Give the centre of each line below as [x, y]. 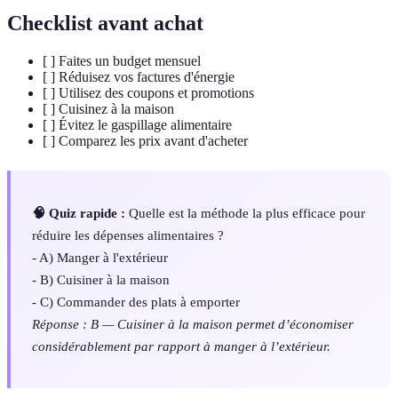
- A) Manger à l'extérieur [100, 257]
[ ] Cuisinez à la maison [108, 108]
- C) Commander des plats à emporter [136, 301]
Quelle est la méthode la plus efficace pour [245, 212]
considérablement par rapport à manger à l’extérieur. [181, 346]
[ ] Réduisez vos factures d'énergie [139, 76]
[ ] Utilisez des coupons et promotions [148, 92]
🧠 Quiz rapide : [79, 212]
